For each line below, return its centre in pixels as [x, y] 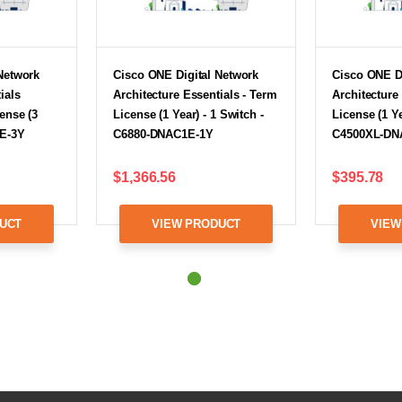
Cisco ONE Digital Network [186, 74]
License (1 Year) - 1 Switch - [188, 114]
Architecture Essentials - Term [195, 94]
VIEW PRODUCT [197, 223]
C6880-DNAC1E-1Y [163, 134]
